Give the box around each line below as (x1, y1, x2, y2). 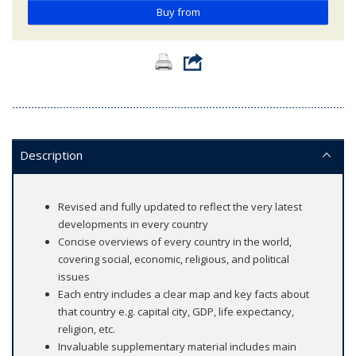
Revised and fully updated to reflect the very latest (58, 199, 302, 215)
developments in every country (58, 217, 208, 232)
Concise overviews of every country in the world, (58, 234, 292, 250)
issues (58, 269, 90, 284)
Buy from (156, 5, 200, 20)
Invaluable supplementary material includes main (58, 339, 296, 354)
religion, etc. (58, 322, 115, 337)
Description (20, 147, 83, 164)
